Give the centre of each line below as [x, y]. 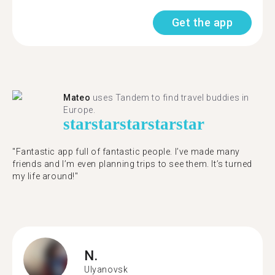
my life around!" [45, 176]
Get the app [202, 22]
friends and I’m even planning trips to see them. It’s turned [133, 164]
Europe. [79, 110]
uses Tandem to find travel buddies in [170, 98]
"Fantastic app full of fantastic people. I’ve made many [126, 152]
